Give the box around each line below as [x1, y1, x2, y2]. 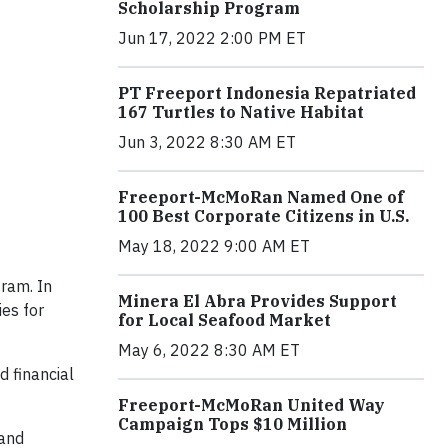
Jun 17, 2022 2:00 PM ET [118, 27, 306, 48]
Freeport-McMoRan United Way [118, 394, 385, 415]
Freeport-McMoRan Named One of [118, 186, 404, 207]
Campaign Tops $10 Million [118, 413, 347, 434]
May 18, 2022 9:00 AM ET [118, 235, 310, 256]
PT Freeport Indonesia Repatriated [118, 82, 416, 103]
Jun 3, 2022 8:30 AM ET [118, 131, 296, 152]
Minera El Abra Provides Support [118, 290, 397, 311]
